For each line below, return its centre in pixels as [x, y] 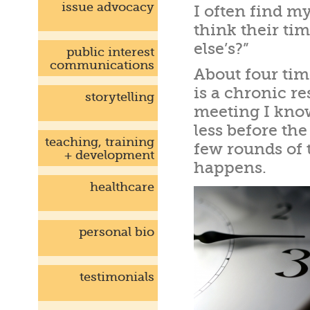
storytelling [120, 97]
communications [102, 65]
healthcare [122, 187]
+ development [109, 155]
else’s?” [221, 49]
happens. [230, 168]
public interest [110, 52]
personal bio [117, 232]
